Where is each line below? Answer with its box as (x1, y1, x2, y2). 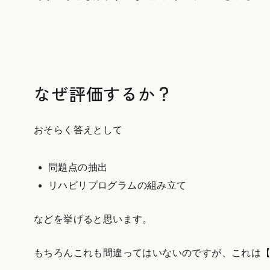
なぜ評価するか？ (34, 81, 173, 105)
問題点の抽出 (48, 162, 108, 173)
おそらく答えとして (34, 125, 123, 136)
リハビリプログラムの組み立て (48, 180, 187, 191)
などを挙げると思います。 (34, 214, 152, 225)
